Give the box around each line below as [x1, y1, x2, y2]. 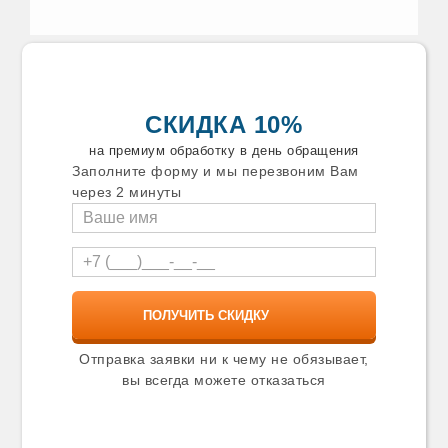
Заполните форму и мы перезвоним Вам [72, 163, 359, 180]
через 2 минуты [72, 184, 182, 201]
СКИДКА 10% [145, 111, 303, 139]
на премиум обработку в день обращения [89, 143, 359, 159]
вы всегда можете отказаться [122, 372, 326, 389]
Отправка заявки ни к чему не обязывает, [79, 351, 369, 368]
